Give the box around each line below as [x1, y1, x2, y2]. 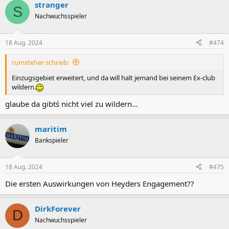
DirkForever [35, 203, 81, 214]
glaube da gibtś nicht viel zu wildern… [5, 99, 138, 109]
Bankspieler [35, 136, 68, 145]
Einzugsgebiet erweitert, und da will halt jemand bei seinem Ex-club [12, 73, 215, 82]
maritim [35, 124, 67, 134]
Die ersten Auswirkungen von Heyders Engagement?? [5, 178, 194, 189]
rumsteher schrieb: [12, 57, 69, 67]
